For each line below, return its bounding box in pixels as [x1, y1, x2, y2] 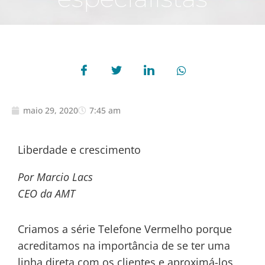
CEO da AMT [18, 186, 75, 201]
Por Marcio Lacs [18, 170, 93, 184]
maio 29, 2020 [23, 105, 78, 116]
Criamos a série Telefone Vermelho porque [18, 221, 232, 236]
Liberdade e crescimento [18, 143, 141, 157]
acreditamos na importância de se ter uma [18, 238, 230, 253]
